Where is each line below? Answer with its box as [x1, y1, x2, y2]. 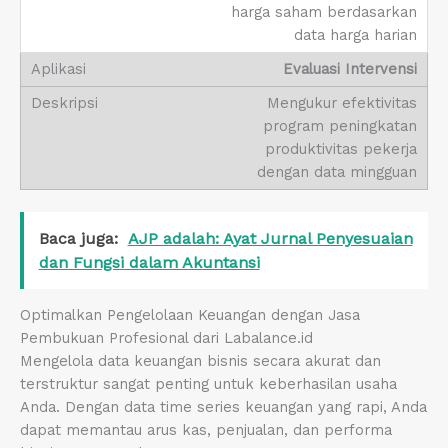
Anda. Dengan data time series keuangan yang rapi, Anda [20, 397, 427, 416]
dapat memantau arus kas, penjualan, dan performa [20, 420, 392, 439]
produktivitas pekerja [265, 140, 417, 159]
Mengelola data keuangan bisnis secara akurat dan [20, 351, 381, 370]
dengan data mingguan [257, 163, 417, 182]
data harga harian [294, 26, 417, 45]
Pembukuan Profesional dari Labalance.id [20, 328, 313, 347]
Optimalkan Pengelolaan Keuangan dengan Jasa [20, 305, 360, 324]
